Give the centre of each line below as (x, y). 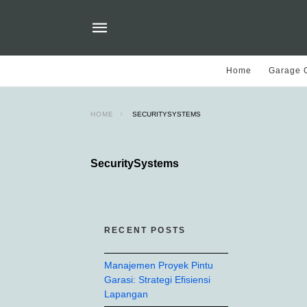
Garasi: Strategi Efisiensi (157, 280)
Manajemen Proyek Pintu (159, 265)
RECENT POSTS (145, 230)
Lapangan (126, 294)
